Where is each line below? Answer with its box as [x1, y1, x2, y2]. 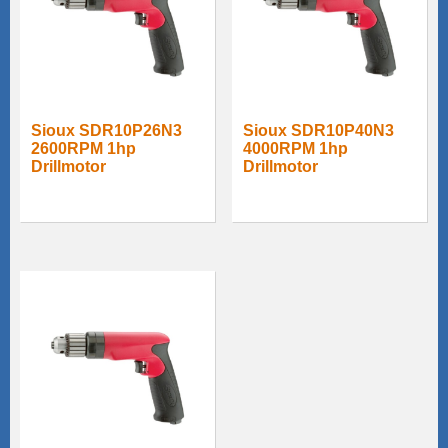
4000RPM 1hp [243, 139, 349, 157]
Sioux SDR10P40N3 [243, 121, 395, 139]
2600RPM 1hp [31, 139, 136, 157]
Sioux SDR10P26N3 [31, 121, 182, 139]
